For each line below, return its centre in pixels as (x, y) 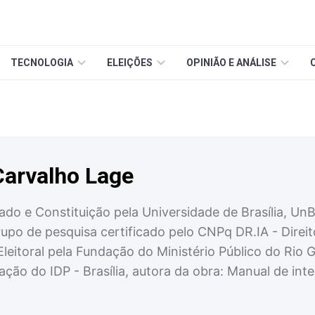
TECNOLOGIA (42, 63)
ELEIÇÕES (130, 63)
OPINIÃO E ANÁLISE (231, 63)
